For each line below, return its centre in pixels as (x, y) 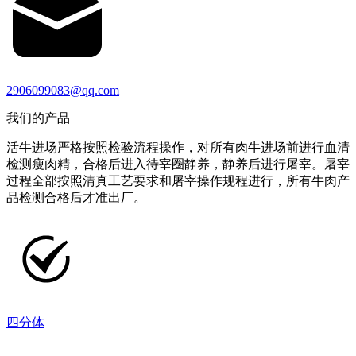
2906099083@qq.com (63, 91)
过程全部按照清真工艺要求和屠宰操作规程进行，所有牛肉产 (178, 181)
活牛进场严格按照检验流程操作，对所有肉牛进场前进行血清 (178, 148)
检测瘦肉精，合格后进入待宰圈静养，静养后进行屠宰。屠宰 (178, 164)
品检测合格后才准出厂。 (76, 198)
